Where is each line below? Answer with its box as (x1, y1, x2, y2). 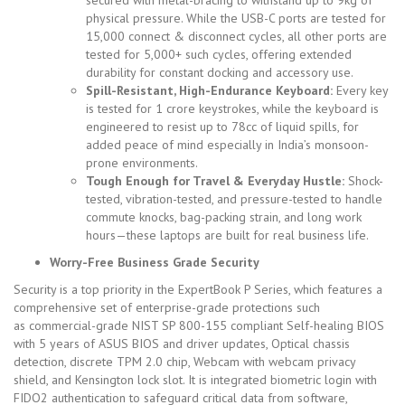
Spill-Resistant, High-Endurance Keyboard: (86, 81, 336, 99)
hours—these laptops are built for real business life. (86, 226, 369, 243)
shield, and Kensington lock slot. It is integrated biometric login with (14, 371, 377, 388)
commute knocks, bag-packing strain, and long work (86, 208, 362, 225)
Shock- (348, 172, 383, 189)
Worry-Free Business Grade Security (50, 253, 259, 270)
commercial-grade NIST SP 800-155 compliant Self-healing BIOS (29, 316, 384, 334)
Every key (336, 81, 388, 99)
